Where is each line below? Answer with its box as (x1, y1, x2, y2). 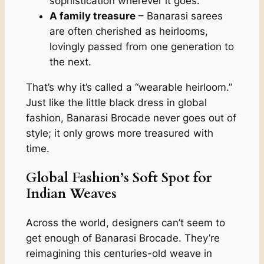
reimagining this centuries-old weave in (25, 247, 212, 260)
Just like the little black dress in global (25, 96, 207, 108)
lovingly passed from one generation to (49, 40, 234, 52)
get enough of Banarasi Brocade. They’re (25, 232, 220, 245)
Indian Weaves (25, 184, 117, 203)
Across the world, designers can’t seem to (25, 217, 225, 229)
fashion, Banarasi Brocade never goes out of (25, 111, 236, 124)
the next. (49, 55, 91, 68)
